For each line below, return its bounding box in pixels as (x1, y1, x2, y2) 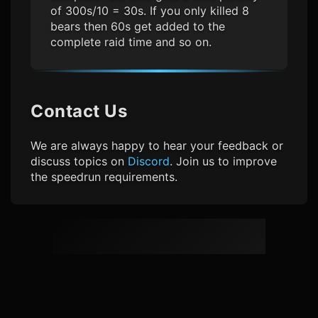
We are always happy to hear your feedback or (31, 138, 283, 153)
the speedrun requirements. (31, 170, 177, 185)
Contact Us (31, 101, 127, 122)
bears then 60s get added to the (50, 19, 225, 34)
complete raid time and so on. (50, 35, 212, 50)
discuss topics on (31, 154, 128, 169)
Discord (128, 154, 170, 169)
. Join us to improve (170, 154, 277, 169)
